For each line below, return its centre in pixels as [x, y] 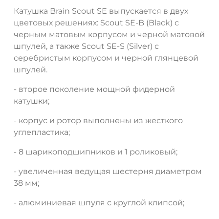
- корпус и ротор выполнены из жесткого [98, 121]
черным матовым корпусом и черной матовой [109, 35]
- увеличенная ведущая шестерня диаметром [108, 172]
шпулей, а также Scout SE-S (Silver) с [86, 46]
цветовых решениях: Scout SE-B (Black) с [96, 23]
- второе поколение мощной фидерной [94, 89]
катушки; [32, 101]
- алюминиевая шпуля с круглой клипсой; [99, 203]
